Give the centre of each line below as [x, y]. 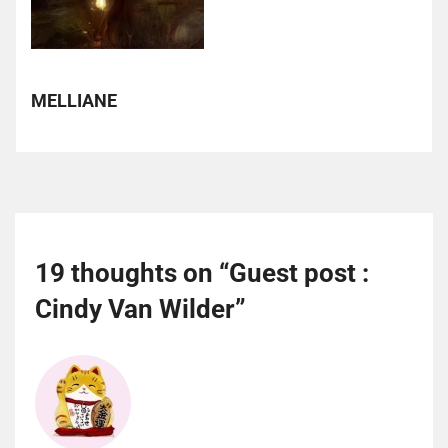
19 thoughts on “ [132, 272]
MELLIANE [74, 101]
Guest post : [299, 272]
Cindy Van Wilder [135, 308]
